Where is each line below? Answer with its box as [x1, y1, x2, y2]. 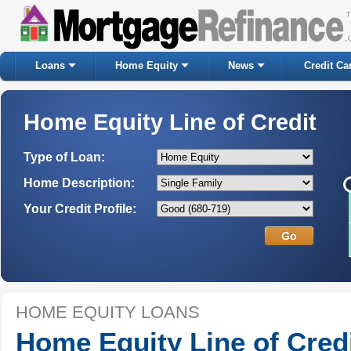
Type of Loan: [24, 150, 105, 164]
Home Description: [24, 176, 135, 190]
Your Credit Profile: [24, 202, 136, 215]
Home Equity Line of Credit [24, 110, 317, 135]
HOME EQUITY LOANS [16, 302, 200, 322]
